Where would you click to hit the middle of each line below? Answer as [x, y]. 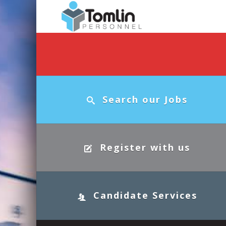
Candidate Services [145, 195]
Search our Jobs [145, 99]
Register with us [145, 148]
